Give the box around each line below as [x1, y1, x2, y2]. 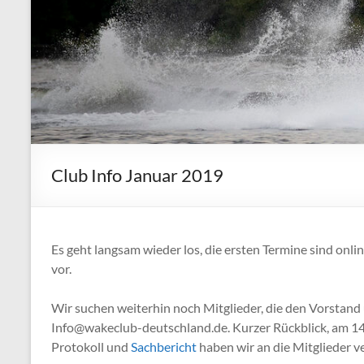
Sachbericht [131, 339, 199, 355]
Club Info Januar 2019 [51, 164, 223, 187]
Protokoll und [51, 339, 131, 355]
